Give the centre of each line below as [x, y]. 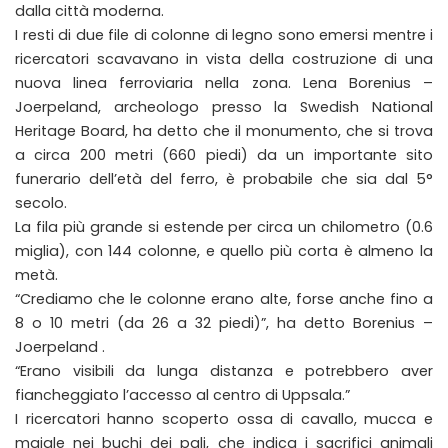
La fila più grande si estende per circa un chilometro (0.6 [224, 227]
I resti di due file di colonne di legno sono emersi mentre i [224, 35]
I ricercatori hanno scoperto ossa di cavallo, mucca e [224, 419]
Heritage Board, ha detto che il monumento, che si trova [224, 131]
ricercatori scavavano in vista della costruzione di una [224, 59]
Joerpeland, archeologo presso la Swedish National [224, 107]
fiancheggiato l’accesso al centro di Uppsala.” [182, 395]
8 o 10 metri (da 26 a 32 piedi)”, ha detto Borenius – [224, 323]
